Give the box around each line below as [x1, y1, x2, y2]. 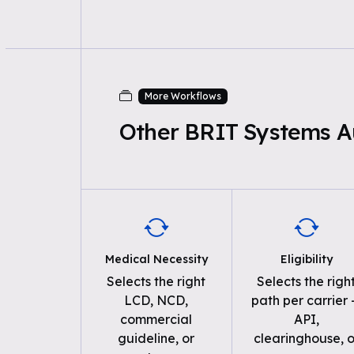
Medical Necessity [104, 252, 208, 266]
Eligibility [280, 252, 333, 266]
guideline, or [118, 330, 195, 346]
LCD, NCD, [124, 292, 189, 308]
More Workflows [144, 90, 221, 102]
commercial [120, 311, 193, 327]
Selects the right [107, 273, 206, 289]
